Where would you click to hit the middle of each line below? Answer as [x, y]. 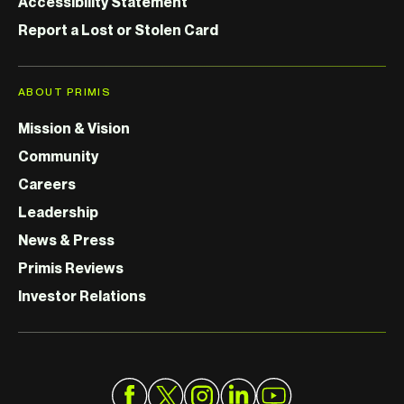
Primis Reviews [71, 268]
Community [58, 156]
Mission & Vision [74, 129]
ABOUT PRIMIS [65, 92]
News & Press [66, 240]
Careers [47, 184]
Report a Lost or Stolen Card [118, 30]
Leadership [58, 212]
